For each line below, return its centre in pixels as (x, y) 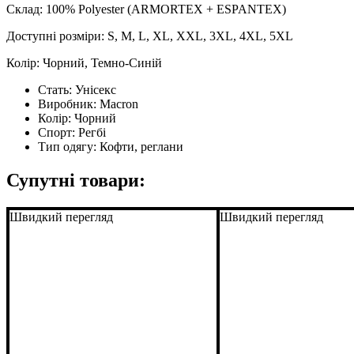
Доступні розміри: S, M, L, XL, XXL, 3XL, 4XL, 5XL (150, 36)
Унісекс (96, 89)
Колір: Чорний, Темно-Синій (84, 62)
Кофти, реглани (141, 146)
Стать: (56, 89)
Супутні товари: (76, 180)
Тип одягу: (69, 146)
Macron (119, 104)
